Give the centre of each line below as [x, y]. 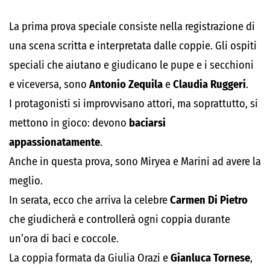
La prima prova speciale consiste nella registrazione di [132, 27]
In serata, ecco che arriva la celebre [88, 200]
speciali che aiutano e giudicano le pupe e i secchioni [131, 65]
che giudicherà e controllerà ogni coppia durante [120, 219]
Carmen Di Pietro [208, 200]
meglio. [26, 181]
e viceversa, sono [49, 84]
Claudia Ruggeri [209, 84]
